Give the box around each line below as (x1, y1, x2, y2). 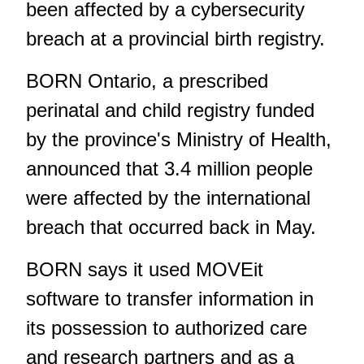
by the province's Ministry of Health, (26, 128, 331, 151)
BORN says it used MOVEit (26, 258, 263, 281)
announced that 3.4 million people (26, 158, 313, 180)
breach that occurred (26, 216, 209, 239)
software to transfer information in (26, 288, 314, 310)
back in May (209, 216, 310, 239)
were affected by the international (26, 187, 310, 210)
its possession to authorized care (26, 317, 307, 340)
